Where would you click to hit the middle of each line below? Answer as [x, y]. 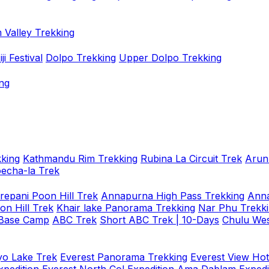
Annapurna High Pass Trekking [173, 196]
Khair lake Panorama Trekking [126, 208]
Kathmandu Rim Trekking [80, 159]
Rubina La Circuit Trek [191, 159]
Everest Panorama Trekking [124, 257]
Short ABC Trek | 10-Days [159, 220]
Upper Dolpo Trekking [170, 58]
